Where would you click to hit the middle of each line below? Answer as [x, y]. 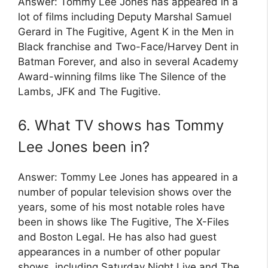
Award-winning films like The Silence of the [122, 77]
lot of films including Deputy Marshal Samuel [125, 17]
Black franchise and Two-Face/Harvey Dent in [128, 47]
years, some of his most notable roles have [121, 207]
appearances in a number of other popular [119, 252]
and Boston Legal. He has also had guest [117, 237]
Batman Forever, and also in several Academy [128, 62]
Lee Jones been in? [84, 147]
